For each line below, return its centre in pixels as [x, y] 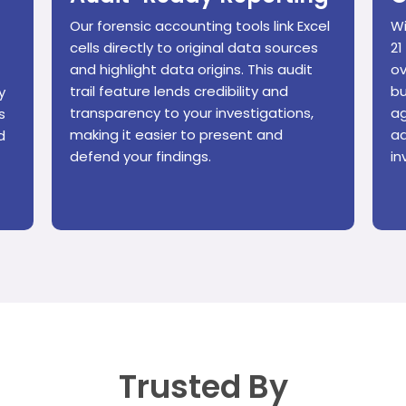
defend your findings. [141, 157]
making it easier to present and [177, 135]
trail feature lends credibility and [179, 92]
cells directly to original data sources [194, 48]
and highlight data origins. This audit [192, 70]
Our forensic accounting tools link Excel [200, 26]
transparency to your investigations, [192, 113]
